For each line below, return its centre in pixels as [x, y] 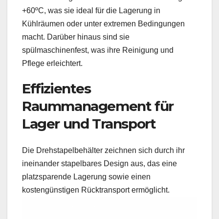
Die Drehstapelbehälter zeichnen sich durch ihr [103, 150]
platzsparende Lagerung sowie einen [86, 176]
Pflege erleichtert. [52, 64]
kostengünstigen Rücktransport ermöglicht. [96, 190]
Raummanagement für [98, 106]
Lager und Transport [89, 124]
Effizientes [56, 89]
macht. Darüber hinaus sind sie [76, 37]
